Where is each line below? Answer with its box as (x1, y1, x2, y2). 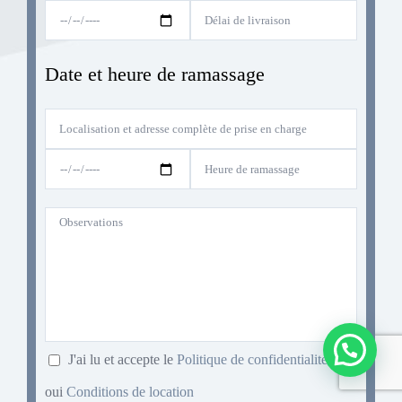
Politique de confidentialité (177, 352, 328, 368)
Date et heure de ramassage (45, 63, 265, 86)
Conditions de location (66, 384, 194, 400)
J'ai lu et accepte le (68, 352, 177, 368)
